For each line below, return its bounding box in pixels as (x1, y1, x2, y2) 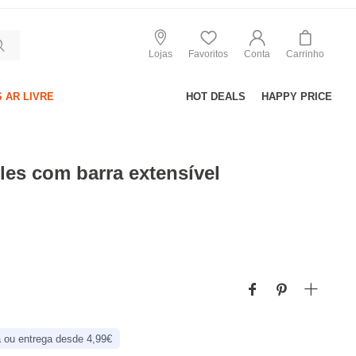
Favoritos (188, 48, 228, 60)
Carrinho (286, 48, 324, 60)
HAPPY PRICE (261, 91, 332, 103)
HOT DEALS (186, 91, 246, 103)
